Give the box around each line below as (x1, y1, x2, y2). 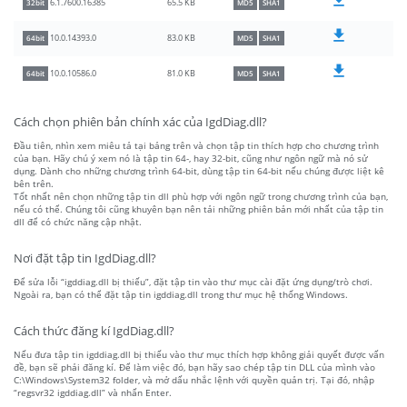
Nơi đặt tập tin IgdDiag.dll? (14, 251, 156, 267)
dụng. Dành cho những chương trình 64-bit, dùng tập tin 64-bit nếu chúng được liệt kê (14, 164, 384, 178)
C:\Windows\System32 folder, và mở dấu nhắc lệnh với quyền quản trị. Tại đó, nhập (14, 373, 374, 387)
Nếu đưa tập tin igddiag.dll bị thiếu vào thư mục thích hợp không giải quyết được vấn (14, 348, 384, 362)
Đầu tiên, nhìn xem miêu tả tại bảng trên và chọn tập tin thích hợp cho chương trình (14, 139, 379, 153)
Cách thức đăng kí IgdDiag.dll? (14, 323, 174, 340)
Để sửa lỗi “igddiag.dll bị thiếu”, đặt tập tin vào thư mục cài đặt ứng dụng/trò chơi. (14, 275, 372, 289)
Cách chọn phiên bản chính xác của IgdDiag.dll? (14, 114, 267, 131)
